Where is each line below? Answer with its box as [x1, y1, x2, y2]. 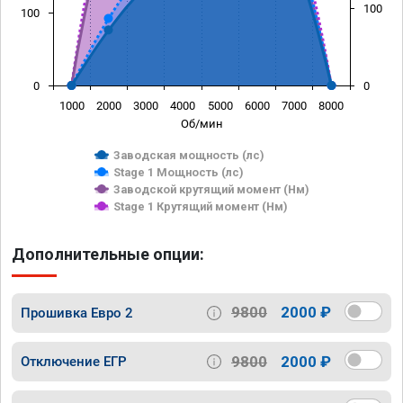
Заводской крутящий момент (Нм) [113, 182, 309, 196]
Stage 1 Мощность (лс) [113, 165, 244, 179]
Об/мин [180, 116, 223, 130]
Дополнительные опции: [12, 244, 204, 264]
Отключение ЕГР [21, 354, 127, 371]
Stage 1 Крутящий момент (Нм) [113, 199, 288, 213]
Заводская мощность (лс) [113, 148, 264, 162]
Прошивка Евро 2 [21, 304, 133, 321]
